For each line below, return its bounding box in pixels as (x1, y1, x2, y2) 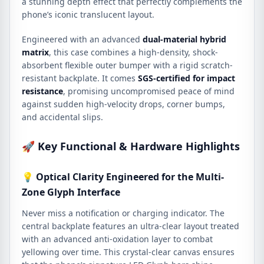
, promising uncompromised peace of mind (63, 85, 235, 97)
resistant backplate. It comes (22, 72, 138, 84)
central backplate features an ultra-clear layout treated (22, 220, 239, 232)
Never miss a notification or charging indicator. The (22, 207, 225, 219)
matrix (22, 47, 49, 58)
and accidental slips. (22, 111, 103, 123)
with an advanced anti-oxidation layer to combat (22, 233, 213, 245)
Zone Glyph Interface (22, 186, 120, 199)
